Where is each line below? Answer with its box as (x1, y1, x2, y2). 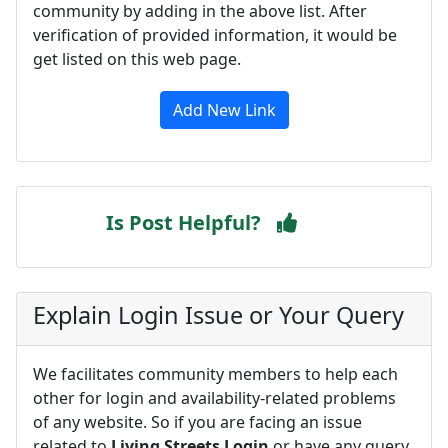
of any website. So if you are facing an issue (33, 410, 362, 433)
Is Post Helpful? (106, 208, 261, 236)
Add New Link (172, 98, 276, 121)
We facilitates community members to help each (33, 362, 398, 385)
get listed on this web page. (33, 47, 241, 70)
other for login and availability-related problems (33, 386, 396, 409)
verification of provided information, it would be (33, 23, 397, 46)
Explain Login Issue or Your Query (33, 298, 404, 331)
